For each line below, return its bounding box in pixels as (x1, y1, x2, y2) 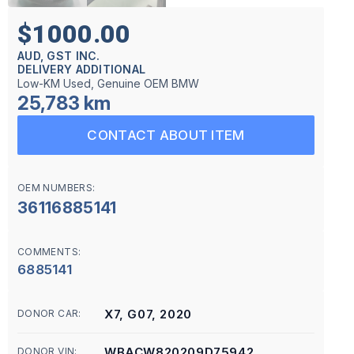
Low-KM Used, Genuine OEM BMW (17, 77, 199, 90)
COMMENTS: (17, 246, 81, 258)
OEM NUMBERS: (17, 182, 96, 194)
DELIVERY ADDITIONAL (17, 62, 146, 76)
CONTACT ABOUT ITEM (87, 127, 245, 143)
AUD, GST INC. (17, 49, 100, 62)
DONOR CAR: (17, 307, 81, 319)
